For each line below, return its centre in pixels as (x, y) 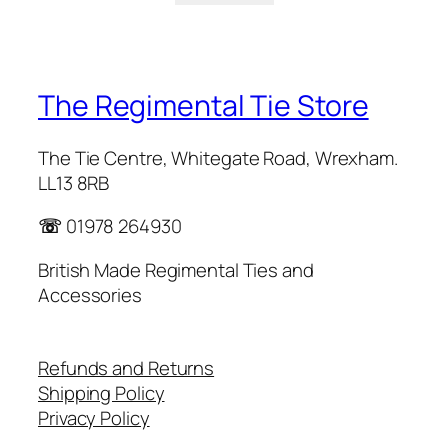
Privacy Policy (94, 418)
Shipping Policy (101, 393)
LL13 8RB (74, 182)
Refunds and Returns (126, 368)
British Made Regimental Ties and (176, 269)
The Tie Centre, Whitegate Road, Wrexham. (218, 157)
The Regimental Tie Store (203, 105)
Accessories (90, 294)
